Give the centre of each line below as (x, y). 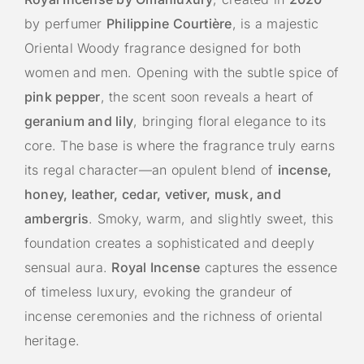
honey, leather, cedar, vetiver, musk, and (153, 194)
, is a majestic (275, 23)
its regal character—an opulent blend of (151, 169)
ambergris (57, 218)
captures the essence (269, 267)
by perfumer (65, 23)
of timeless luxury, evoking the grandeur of (159, 291)
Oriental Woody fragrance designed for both (163, 48)
